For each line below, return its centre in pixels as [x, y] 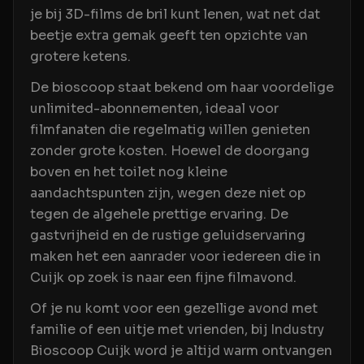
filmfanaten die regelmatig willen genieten [170, 130]
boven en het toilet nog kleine [129, 172]
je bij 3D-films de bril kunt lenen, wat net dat [175, 14]
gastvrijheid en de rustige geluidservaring [168, 235]
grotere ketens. [80, 56]
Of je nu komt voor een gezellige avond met [174, 308]
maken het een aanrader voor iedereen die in [175, 256]
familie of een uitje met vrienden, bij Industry [177, 329]
